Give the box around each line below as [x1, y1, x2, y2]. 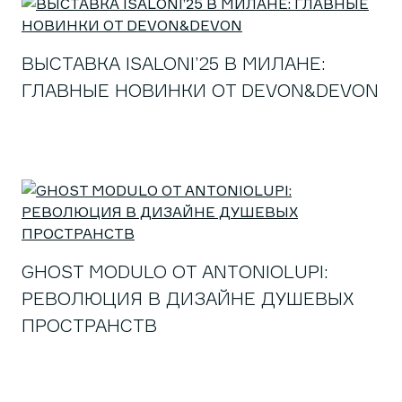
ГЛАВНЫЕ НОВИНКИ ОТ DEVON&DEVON [22, 79, 379, 101]
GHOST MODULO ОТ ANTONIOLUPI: [22, 260, 328, 283]
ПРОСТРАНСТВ [22, 314, 157, 336]
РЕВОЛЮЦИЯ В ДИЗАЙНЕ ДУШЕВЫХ [22, 287, 354, 310]
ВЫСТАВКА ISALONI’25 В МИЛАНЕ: [22, 52, 326, 74]
